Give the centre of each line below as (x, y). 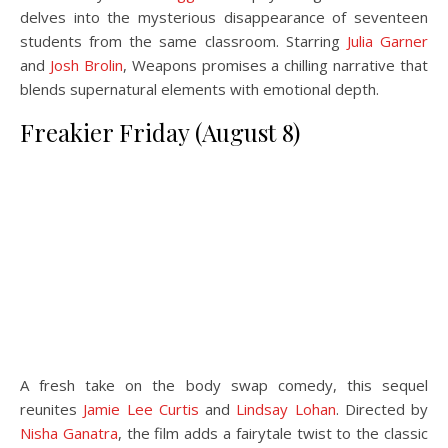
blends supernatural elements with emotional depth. (199, 89)
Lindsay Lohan (286, 409)
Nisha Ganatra (69, 433)
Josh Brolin (86, 65)
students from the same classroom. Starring (183, 41)
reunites (52, 409)
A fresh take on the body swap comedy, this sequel (224, 385)
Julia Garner (387, 41)
